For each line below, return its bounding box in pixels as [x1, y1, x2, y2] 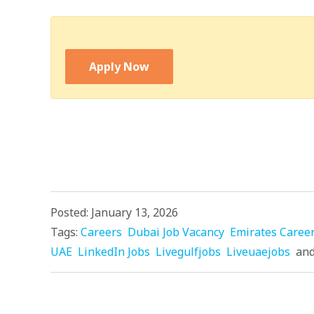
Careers [81, 224, 122, 240]
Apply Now [89, 59, 149, 74]
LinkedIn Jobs [78, 244, 150, 259]
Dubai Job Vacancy [128, 224, 224, 240]
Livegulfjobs [156, 244, 221, 259]
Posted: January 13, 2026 [50, 205, 178, 220]
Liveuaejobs [226, 244, 290, 259]
